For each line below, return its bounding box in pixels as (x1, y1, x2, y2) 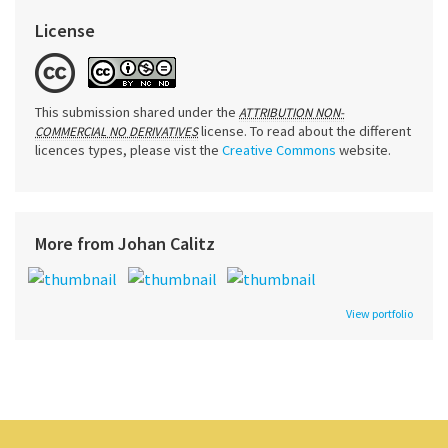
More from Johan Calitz (35, 231, 215, 255)
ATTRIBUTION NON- (239, 103, 344, 121)
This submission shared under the (35, 102, 239, 121)
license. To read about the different (201, 121, 411, 140)
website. (336, 140, 391, 159)
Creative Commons (222, 140, 336, 159)
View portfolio (346, 306, 413, 322)
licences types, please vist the (35, 140, 222, 159)
